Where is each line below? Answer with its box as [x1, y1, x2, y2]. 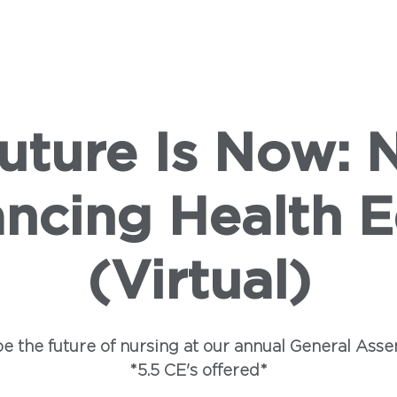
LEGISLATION [70, 27, 135, 36]
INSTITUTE [288, 27, 341, 36]
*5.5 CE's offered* [129, 363, 268, 379]
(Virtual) [86, 256, 311, 309]
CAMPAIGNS [183, 27, 240, 36]
